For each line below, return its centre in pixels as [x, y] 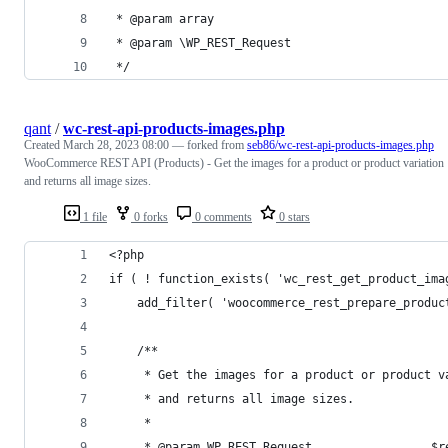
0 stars [293, 216]
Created [43, 144]
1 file [93, 216]
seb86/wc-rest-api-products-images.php [340, 144]
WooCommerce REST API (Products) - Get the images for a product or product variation [234, 162]
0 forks [149, 216]
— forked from [209, 144]
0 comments [222, 216]
